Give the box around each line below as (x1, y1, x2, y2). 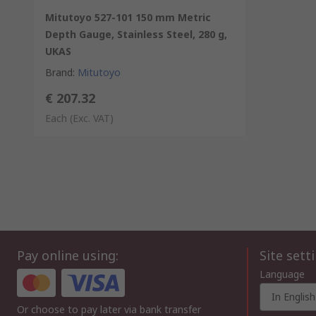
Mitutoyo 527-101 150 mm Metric (45, 11, 211, 24)
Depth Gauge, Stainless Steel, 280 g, (45, 28, 227, 41)
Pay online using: (17, 247, 119, 265)
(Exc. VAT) (70, 111, 114, 125)
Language (260, 267, 305, 281)
